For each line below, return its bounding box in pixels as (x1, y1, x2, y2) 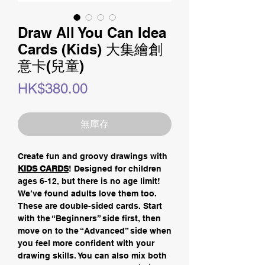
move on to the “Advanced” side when (18, 226, 172, 236)
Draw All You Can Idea (18, 24, 166, 41)
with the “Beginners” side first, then (18, 214, 161, 224)
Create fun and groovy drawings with (18, 151, 167, 161)
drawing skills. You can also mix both (18, 251, 167, 261)
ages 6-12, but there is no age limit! (18, 176, 160, 186)
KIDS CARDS (18, 164, 69, 174)
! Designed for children (69, 164, 161, 174)
